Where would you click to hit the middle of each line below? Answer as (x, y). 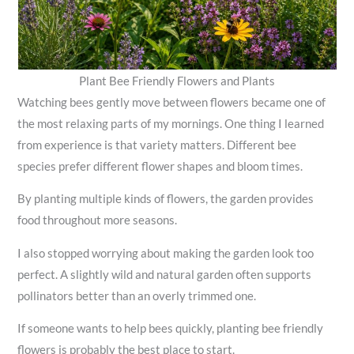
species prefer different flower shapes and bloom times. (160, 166)
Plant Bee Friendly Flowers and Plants (177, 81)
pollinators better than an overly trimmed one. (137, 296)
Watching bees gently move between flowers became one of (172, 102)
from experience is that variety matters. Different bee (157, 145)
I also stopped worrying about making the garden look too (166, 253)
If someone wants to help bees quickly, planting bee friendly (171, 329)
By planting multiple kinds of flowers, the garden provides (166, 199)
